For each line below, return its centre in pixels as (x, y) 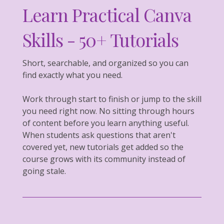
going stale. (44, 171)
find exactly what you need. (72, 75)
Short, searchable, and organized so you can (105, 63)
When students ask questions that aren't (99, 135)
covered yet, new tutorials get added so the (103, 147)
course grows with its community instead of (104, 159)
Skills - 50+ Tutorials (100, 39)
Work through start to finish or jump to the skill (112, 99)
